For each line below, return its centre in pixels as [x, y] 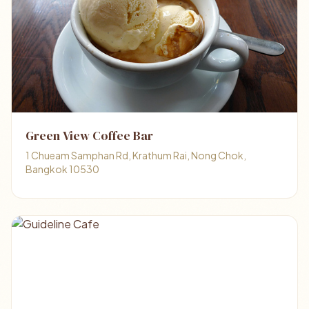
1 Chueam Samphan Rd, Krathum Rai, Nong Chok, [136, 155]
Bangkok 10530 [62, 169]
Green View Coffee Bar [89, 136]
